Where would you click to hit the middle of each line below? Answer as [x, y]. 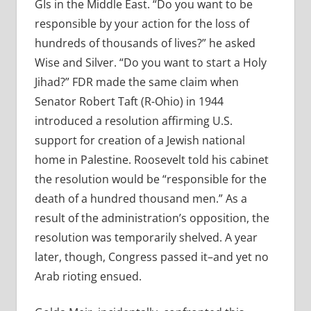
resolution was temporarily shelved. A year [146, 238]
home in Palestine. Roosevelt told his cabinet [151, 160]
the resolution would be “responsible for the [150, 179]
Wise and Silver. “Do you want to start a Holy [150, 63]
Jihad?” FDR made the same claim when [136, 82]
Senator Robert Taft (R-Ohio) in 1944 [129, 102]
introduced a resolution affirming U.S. [133, 121]
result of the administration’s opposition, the [152, 218]
